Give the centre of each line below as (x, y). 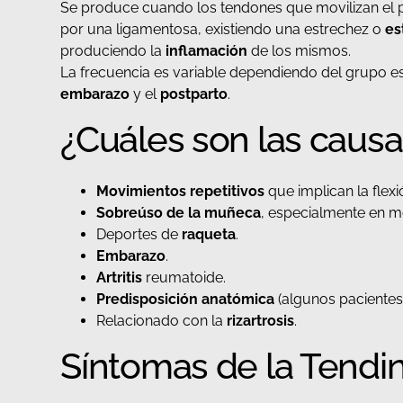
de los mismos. (301, 51)
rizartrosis (261, 321)
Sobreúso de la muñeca (179, 213)
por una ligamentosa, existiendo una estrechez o (223, 30)
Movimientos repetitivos (181, 192)
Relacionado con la (162, 321)
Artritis (121, 278)
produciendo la (113, 51)
